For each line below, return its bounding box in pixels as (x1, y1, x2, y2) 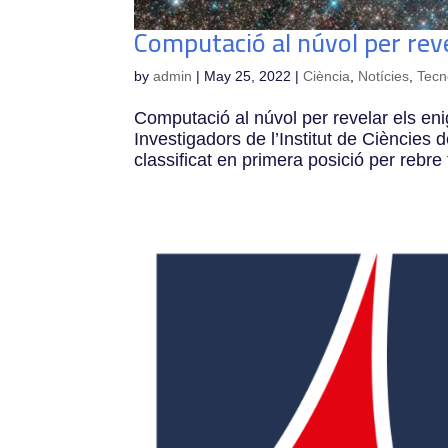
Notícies (358, 67, 410, 84)
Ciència (303, 67, 351, 84)
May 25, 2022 (204, 67, 292, 84)
